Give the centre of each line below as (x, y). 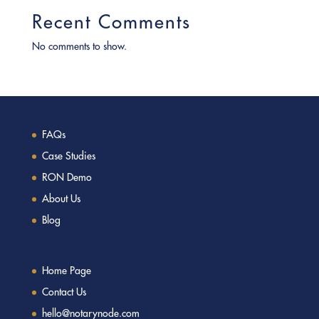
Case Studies (68, 156)
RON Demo (67, 178)
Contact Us (64, 292)
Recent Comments (111, 22)
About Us (61, 199)
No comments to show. (79, 47)
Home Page (66, 271)
